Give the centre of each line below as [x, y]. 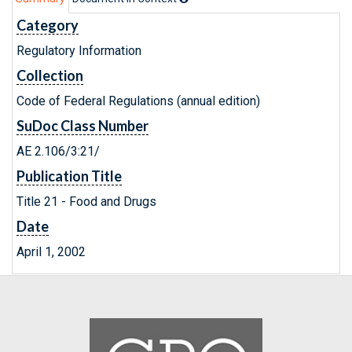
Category [48, 25]
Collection [50, 75]
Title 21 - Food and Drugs [86, 202]
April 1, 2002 [51, 252]
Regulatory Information [79, 51]
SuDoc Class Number [82, 126]
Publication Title [69, 176]
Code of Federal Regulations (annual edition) [138, 101]
